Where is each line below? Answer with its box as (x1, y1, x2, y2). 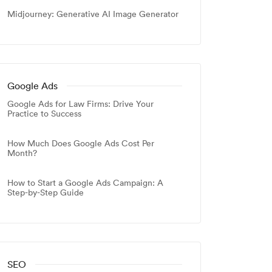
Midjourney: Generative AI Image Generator (7, 8, 178, 20)
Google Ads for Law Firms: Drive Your (7, 98, 154, 110)
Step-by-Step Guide (7, 187, 84, 199)
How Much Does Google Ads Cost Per (7, 138, 154, 149)
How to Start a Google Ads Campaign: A (7, 177, 163, 189)
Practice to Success (7, 108, 81, 120)
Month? (7, 148, 37, 159)
